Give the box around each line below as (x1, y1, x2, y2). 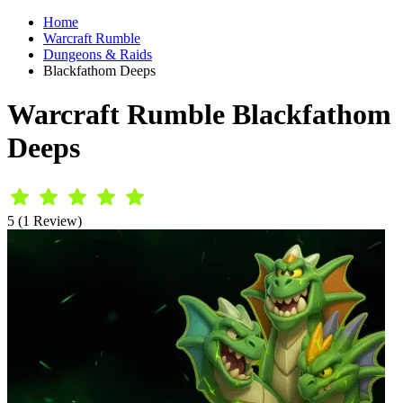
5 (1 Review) (7, 212, 82, 228)
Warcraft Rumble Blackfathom (7, 98, 391, 131)
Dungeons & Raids (43, 47, 152, 62)
